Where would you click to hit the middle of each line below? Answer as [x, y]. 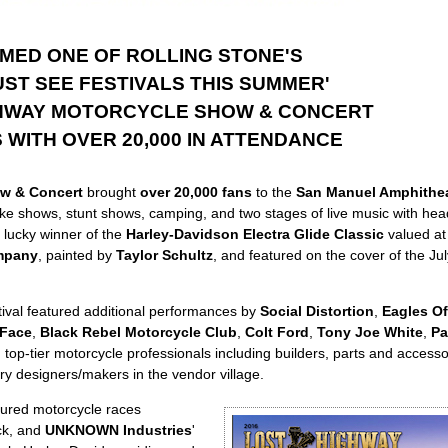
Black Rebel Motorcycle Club [138, 332]
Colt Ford [276, 332]
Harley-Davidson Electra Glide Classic [254, 233]
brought [111, 191]
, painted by [76, 254]
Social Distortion [316, 311]
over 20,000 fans [195, 191]
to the [273, 191]
